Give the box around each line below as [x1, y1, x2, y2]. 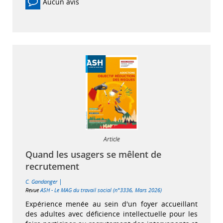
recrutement [25, 160, 79, 172]
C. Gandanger [25, 177, 57, 185]
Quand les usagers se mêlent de [25, 148, 161, 160]
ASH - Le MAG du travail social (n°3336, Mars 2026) [40, 186, 162, 194]
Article [103, 134, 120, 143]
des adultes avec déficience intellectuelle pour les [25, 209, 198, 219]
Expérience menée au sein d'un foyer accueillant [25, 199, 198, 209]
